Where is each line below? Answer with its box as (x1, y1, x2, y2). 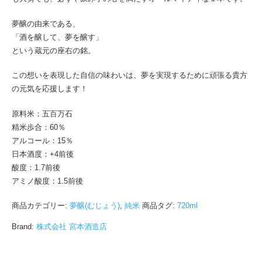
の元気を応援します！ (12, 84, 88, 93)
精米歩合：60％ (12, 122, 65, 132)
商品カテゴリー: (12, 201, 70, 210)
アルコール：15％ (12, 136, 73, 145)
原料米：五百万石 (12, 109, 73, 118)
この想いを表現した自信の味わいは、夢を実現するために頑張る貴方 (12, 71, 247, 80)
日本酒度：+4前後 (12, 149, 74, 158)
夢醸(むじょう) (70, 201, 120, 210)
